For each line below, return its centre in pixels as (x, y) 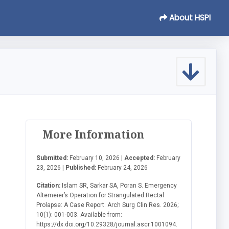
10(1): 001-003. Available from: (79, 214)
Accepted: (140, 158)
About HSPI (189, 17)
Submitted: (52, 158)
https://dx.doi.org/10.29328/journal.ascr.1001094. (107, 224)
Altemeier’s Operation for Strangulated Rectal (100, 195)
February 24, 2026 (122, 167)
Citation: (49, 185)
